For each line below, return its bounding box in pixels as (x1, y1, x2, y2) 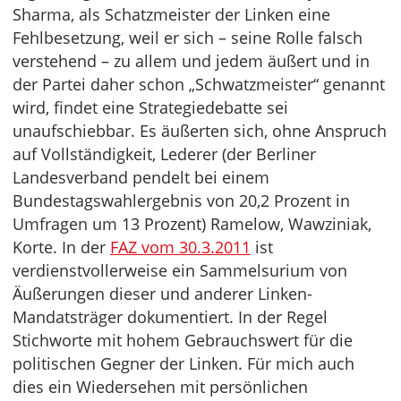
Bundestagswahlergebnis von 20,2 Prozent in (13, 190, 350, 211)
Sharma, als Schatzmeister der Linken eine (13, 4, 330, 25)
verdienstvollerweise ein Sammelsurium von (13, 260, 347, 281)
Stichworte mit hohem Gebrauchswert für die (13, 329, 353, 351)
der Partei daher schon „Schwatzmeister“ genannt (13, 73, 385, 95)
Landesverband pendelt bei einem (13, 166, 269, 188)
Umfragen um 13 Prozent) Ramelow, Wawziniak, (13, 213, 371, 235)
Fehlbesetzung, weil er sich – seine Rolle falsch (13, 27, 363, 48)
